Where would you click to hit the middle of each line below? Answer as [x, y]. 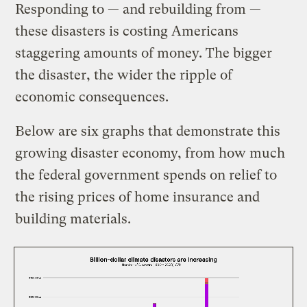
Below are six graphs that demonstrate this [148, 131]
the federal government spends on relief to [146, 175]
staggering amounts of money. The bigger [144, 53]
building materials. [75, 219]
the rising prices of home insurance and [138, 197]
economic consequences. [92, 97]
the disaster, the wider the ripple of [124, 75]
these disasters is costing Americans [127, 31]
